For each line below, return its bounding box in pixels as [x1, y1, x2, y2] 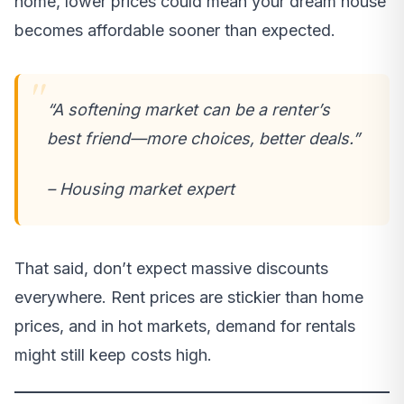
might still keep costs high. [14, 345, 212, 365]
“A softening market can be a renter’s [47, 100, 330, 120]
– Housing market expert [47, 179, 234, 199]
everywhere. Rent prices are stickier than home [14, 288, 363, 308]
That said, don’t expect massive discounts [14, 259, 328, 279]
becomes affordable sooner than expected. [14, 21, 335, 41]
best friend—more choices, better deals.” [47, 129, 360, 149]
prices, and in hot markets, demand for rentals [14, 317, 355, 336]
